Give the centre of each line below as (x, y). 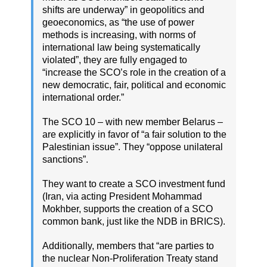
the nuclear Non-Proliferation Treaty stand (130, 258)
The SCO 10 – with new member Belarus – (133, 122)
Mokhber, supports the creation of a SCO (128, 209)
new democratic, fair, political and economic (134, 85)
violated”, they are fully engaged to (115, 60)
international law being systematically (121, 47)
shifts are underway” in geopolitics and (123, 10)
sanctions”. (65, 159)
